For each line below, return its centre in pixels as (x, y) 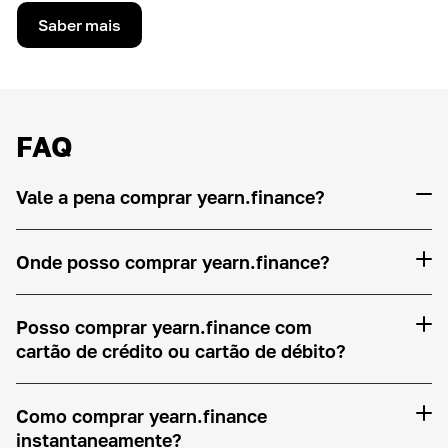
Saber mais (79, 25)
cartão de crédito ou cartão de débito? (181, 351)
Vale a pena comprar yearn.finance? (170, 197)
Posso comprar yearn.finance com (164, 327)
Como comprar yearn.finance (141, 416)
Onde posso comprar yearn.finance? (173, 262)
